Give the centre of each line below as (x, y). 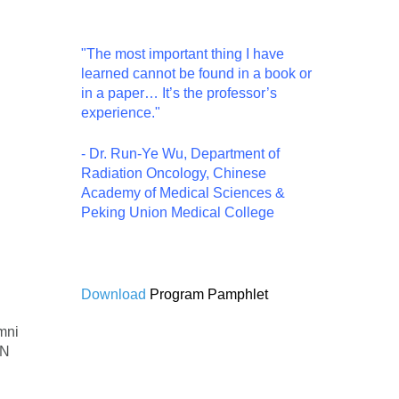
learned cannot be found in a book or (196, 74)
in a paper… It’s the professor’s (179, 94)
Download (115, 295)
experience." (121, 113)
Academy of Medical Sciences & (183, 193)
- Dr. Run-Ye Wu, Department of (180, 154)
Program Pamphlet (209, 295)
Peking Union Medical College (178, 213)
